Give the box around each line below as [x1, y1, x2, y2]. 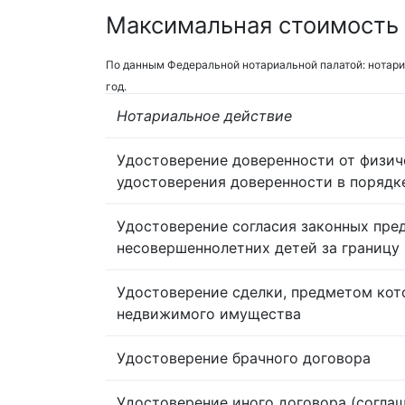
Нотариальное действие [117, 107, 292, 126]
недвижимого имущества [117, 305, 301, 324]
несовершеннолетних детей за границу [117, 239, 400, 258]
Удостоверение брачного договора [117, 349, 371, 368]
